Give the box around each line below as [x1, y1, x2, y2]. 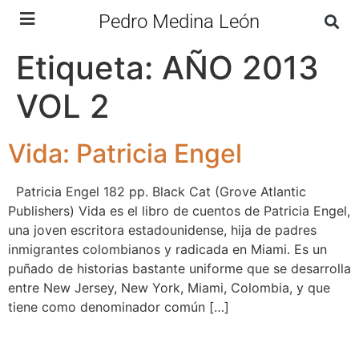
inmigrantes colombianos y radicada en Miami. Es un [8, 241, 327, 257]
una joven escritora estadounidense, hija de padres [8, 222, 317, 238]
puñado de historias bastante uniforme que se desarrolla [8, 260, 351, 276]
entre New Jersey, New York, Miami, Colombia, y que [8, 280, 330, 296]
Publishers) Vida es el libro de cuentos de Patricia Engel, [8, 203, 350, 219]
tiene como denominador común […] [8, 299, 229, 315]
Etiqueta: [16, 48, 162, 87]
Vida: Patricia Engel [8, 138, 242, 169]
